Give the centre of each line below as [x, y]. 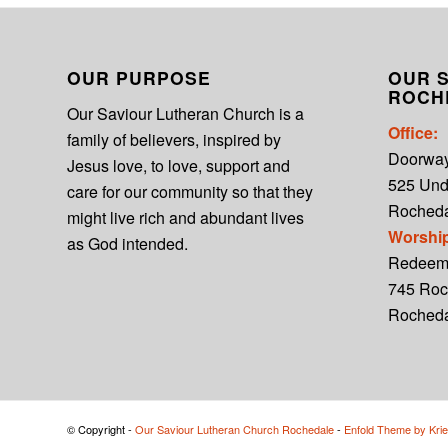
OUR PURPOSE [139, 78]
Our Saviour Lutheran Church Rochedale [234, 429]
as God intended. [127, 243]
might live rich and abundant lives [185, 217]
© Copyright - [101, 429]
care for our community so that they [190, 191]
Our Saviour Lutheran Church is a [185, 113]
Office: [412, 132]
